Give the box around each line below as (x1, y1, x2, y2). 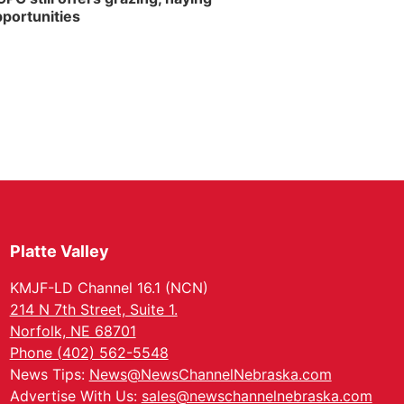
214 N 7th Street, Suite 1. (9, 300, 178, 318)
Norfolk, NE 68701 (9, 322, 136, 340)
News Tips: (9, 365, 89, 383)
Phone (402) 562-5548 (9, 344, 169, 362)
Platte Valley (9, 242, 109, 261)
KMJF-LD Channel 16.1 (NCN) (9, 279, 208, 297)
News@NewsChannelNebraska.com (88, 365, 332, 383)
